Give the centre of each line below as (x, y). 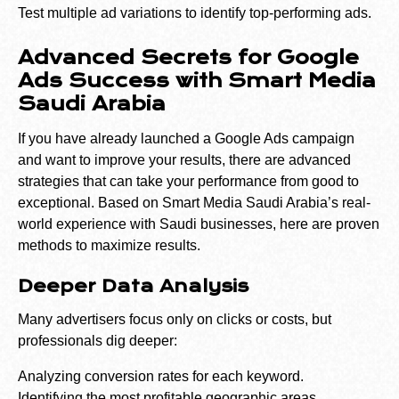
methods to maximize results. (109, 246)
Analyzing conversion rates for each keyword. (161, 377)
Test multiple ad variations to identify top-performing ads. (195, 13)
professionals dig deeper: (98, 341)
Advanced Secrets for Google (188, 58)
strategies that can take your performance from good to (188, 182)
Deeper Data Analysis (133, 287)
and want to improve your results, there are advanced (184, 160)
